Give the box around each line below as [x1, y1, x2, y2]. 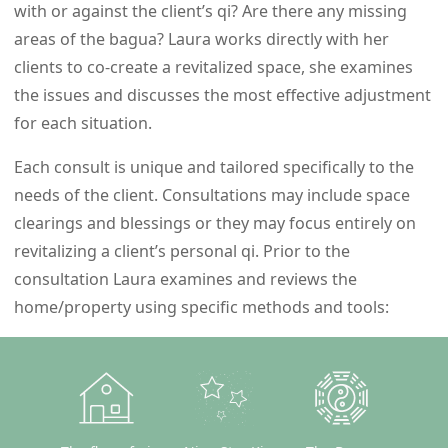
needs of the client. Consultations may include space [14, 184, 410, 207]
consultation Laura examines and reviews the [14, 268, 357, 291]
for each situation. [14, 112, 152, 135]
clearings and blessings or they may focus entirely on [14, 212, 416, 235]
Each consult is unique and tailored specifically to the [14, 156, 414, 179]
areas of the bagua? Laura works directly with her [14, 28, 389, 51]
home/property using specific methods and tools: [14, 296, 389, 319]
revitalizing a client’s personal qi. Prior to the [14, 240, 350, 263]
